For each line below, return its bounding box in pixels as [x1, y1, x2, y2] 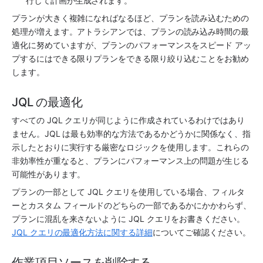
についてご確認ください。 [152, 227, 251, 238]
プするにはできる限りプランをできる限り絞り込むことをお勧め [12, 53, 249, 63]
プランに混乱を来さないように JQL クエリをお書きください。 [12, 214, 245, 224]
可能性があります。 [12, 168, 86, 179]
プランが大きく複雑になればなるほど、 [12, 12, 159, 23]
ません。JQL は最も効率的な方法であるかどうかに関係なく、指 [12, 128, 251, 139]
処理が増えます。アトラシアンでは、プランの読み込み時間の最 [12, 26, 249, 36]
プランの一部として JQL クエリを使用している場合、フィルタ [12, 187, 245, 197]
